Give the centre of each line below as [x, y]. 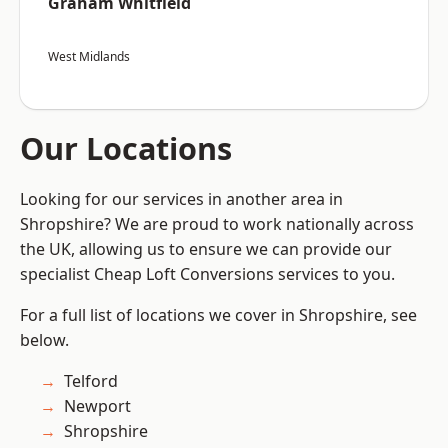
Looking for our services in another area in [181, 199]
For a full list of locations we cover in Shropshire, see [218, 315]
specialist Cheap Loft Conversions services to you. [207, 274]
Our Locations [126, 148]
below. [44, 340]
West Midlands [89, 57]
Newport [97, 406]
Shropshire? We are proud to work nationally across [217, 224]
